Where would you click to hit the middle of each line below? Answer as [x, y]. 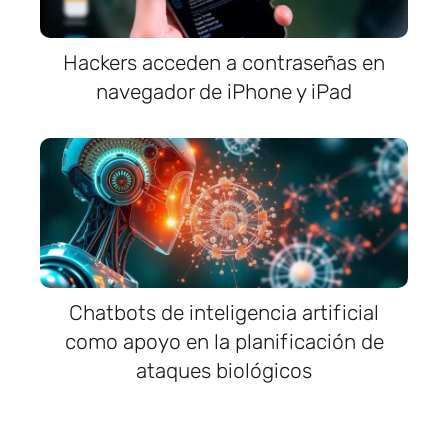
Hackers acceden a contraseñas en [224, 63]
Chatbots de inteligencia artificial [224, 313]
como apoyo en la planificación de [224, 342]
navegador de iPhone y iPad [224, 92]
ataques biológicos [224, 371]
